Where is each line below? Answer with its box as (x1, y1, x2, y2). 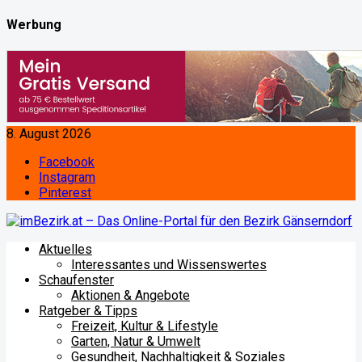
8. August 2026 (6, 125, 91, 141)
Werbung (6, 17, 61, 33)
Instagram (39, 169, 95, 185)
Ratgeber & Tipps (39, 302, 137, 318)
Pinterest (39, 184, 91, 200)
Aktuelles (39, 241, 92, 257)
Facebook (39, 154, 95, 170)
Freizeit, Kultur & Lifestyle (71, 318, 218, 334)
